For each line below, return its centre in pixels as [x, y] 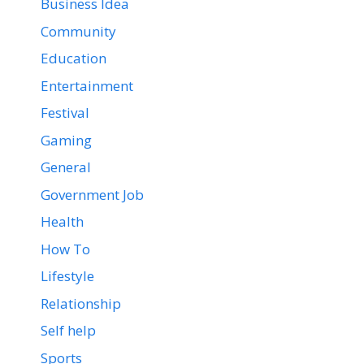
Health [62, 222]
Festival [65, 113]
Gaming [66, 140]
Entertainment [87, 85]
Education [74, 58]
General [66, 167]
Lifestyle [67, 276]
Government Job [92, 194]
